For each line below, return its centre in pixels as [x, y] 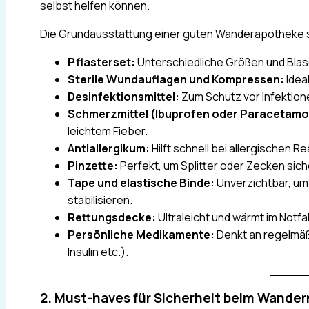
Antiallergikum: [109, 148]
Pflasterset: [101, 62]
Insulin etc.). [98, 251]
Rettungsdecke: [112, 217]
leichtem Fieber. [108, 131]
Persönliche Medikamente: [141, 234]
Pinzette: [93, 165]
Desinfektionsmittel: [123, 96]
